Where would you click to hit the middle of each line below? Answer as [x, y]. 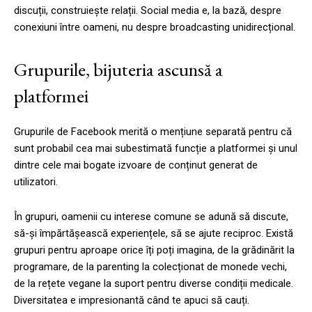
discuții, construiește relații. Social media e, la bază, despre [148, 10]
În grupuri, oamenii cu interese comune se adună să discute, [151, 216]
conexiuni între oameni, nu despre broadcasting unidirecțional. [155, 27]
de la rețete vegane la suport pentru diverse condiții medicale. [154, 283]
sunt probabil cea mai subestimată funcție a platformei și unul [156, 148]
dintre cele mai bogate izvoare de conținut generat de [136, 165]
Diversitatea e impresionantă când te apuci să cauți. [132, 300]
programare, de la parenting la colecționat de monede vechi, [150, 266]
